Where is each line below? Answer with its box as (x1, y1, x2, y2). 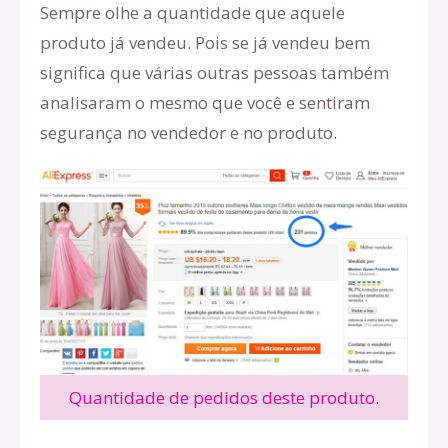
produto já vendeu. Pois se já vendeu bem (40, 31, 370, 55)
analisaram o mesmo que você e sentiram (40, 91, 370, 115)
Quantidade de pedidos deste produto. (69, 385, 379, 409)
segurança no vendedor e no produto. (40, 121, 337, 145)
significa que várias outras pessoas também (40, 61, 389, 85)
